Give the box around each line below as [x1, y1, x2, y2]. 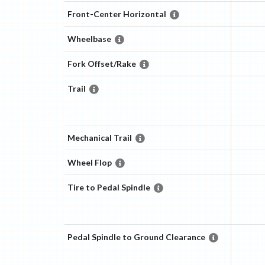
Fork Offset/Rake [67, 59, 136, 69]
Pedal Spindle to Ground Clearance [67, 232, 205, 243]
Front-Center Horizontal [67, 9, 166, 20]
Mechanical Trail [67, 132, 132, 143]
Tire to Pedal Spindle [67, 182, 150, 193]
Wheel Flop [67, 157, 112, 168]
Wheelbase [67, 34, 111, 44]
